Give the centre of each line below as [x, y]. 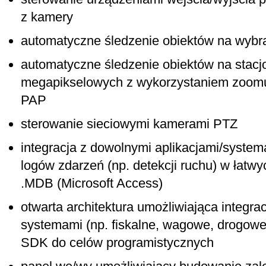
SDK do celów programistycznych [117, 243]
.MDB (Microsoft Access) [92, 183]
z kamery [47, 17]
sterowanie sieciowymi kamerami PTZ [129, 124]
